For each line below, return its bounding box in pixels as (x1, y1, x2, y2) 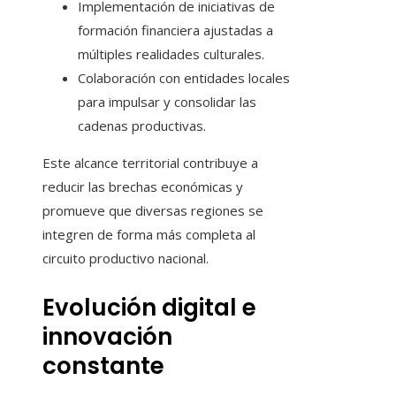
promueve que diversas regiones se (42, 202, 263, 220)
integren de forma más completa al (42, 225, 255, 244)
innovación (42, 321, 172, 354)
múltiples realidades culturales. (78, 45, 264, 64)
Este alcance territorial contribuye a (42, 154, 258, 172)
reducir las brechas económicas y (42, 178, 243, 196)
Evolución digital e (42, 292, 256, 324)
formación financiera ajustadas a (78, 21, 273, 40)
